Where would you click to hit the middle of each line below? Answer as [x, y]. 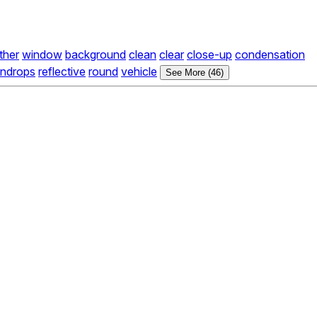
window [42, 55]
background [96, 55]
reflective [62, 72]
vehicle [139, 72]
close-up [209, 55]
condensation [270, 55]
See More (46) [195, 73]
